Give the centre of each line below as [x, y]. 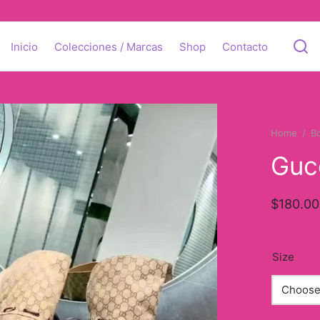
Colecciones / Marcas [108, 46]
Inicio [24, 46]
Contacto [245, 46]
